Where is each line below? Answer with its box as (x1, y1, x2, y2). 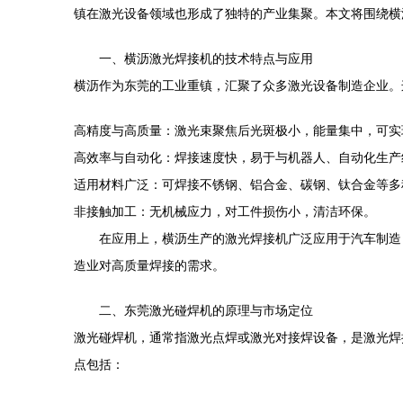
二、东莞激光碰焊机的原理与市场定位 (99, 303, 313, 318)
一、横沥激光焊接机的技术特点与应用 (99, 51, 313, 66)
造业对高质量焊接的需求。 (74, 258, 225, 273)
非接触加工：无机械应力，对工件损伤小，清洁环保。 (74, 204, 376, 219)
